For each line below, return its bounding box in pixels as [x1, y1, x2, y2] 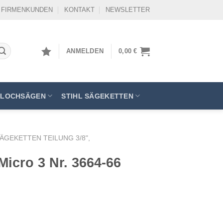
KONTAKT [64, 6, 95, 13]
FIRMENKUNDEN [1, 6, 53, 13]
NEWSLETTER [106, 6, 150, 13]
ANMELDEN [66, 47, 104, 55]
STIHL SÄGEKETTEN [61, 92, 133, 100]
